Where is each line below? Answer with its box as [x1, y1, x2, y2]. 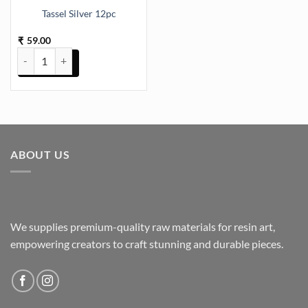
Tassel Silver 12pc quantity [16, 48, 129, 60]
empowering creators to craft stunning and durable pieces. [10, 236, 287, 250]
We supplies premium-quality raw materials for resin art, [10, 219, 275, 233]
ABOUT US [10, 148, 70, 162]
